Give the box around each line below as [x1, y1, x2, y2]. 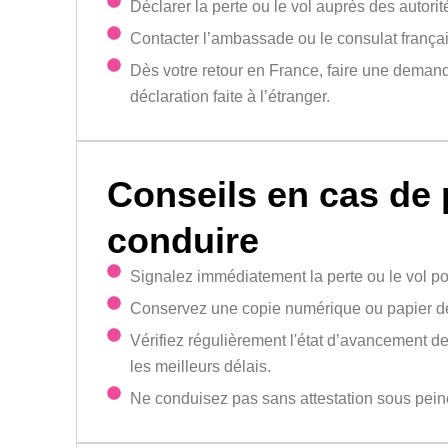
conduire [107, 220, 260, 262]
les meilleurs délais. [129, 358, 271, 376]
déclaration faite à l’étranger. [129, 88, 330, 106]
